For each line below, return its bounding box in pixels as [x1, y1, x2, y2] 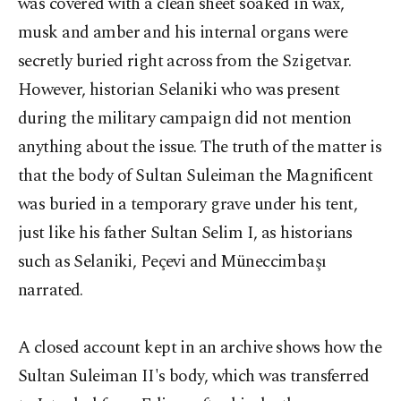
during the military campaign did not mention [18, 106, 352, 132]
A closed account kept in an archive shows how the [18, 335, 382, 361]
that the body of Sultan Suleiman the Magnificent [18, 163, 373, 189]
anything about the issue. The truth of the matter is [18, 134, 382, 160]
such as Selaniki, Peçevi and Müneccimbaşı [18, 249, 327, 275]
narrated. [18, 277, 83, 303]
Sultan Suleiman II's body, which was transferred [18, 363, 370, 389]
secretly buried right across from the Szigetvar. [18, 48, 352, 74]
